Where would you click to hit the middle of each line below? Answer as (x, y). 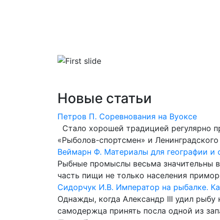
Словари (186, 41)
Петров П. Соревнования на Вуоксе (127, 116)
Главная (85, 41)
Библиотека (131, 41)
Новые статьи (105, 98)
